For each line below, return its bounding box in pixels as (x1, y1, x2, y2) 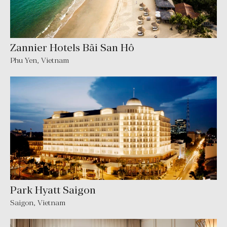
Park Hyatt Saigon (10, 184, 96, 196)
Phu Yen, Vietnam (10, 56, 69, 65)
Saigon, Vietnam (10, 198, 65, 207)
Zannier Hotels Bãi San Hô (10, 42, 134, 54)
